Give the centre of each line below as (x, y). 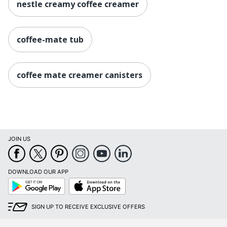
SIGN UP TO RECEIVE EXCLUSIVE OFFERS (88, 207)
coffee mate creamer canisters (80, 75)
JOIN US (19, 139)
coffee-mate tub (50, 39)
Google (17, 181)
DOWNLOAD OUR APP (38, 172)
